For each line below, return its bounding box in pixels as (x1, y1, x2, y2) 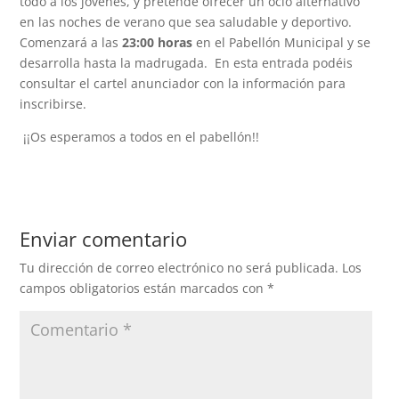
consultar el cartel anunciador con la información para (20, 75, 346, 92)
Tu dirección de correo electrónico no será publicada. (20, 259, 339, 276)
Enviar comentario (20, 225, 188, 252)
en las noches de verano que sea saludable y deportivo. (20, 13, 353, 30)
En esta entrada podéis (215, 54, 354, 71)
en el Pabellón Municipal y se (192, 34, 371, 51)
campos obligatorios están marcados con (20, 280, 268, 297)
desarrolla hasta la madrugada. (20, 54, 216, 71)
